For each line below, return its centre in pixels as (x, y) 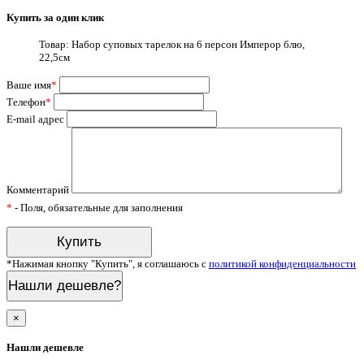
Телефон (26, 102)
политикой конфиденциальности (282, 264)
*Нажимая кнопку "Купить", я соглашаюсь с (108, 264)
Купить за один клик (55, 18)
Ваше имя (29, 85)
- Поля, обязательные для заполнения (97, 208)
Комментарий (38, 190)
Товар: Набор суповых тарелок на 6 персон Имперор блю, (172, 45)
